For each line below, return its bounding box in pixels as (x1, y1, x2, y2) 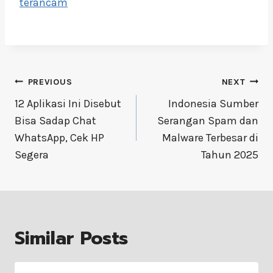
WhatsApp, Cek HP (15, 130, 104, 144)
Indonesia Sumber (168, 96, 258, 110)
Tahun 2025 (201, 147, 258, 161)
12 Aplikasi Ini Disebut (15, 96, 121, 110)
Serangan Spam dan (157, 113, 258, 127)
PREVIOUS (27, 76, 73, 87)
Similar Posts (15, 224, 128, 252)
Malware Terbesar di (162, 130, 258, 144)
